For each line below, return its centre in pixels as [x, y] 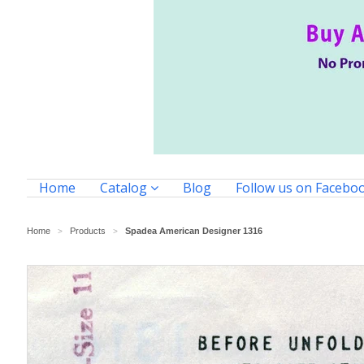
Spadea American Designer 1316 [194, 231]
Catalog [125, 188]
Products [88, 231]
